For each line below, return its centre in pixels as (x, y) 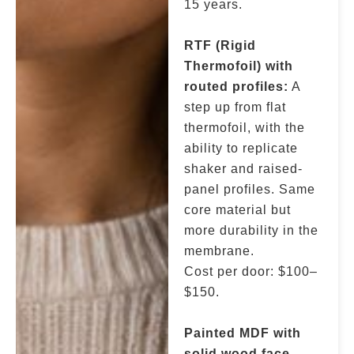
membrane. (220, 251)
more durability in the (252, 230)
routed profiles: (237, 87)
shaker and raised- (244, 169)
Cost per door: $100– (251, 271)
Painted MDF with (243, 333)
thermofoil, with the (245, 128)
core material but (238, 210)
